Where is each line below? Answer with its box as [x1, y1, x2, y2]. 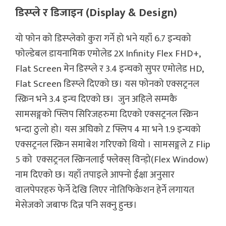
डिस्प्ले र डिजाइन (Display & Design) [15, 4, 177, 23]
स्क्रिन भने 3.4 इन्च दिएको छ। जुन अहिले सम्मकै [15, 91, 177, 107]
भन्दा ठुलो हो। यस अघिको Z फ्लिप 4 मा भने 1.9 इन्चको [15, 122, 201, 138]
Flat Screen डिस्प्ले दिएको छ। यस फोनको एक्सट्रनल [15, 76, 199, 92]
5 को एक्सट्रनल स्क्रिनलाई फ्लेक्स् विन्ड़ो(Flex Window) [15, 152, 208, 168]
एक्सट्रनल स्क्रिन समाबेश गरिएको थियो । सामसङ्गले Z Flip [15, 137, 210, 153]
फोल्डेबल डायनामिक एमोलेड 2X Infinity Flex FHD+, [15, 46, 200, 62]
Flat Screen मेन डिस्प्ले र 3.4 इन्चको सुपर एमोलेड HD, [15, 61, 203, 77]
